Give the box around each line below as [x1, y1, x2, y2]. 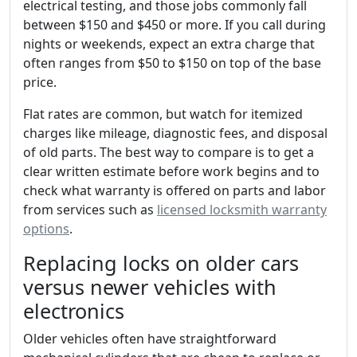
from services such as [23, 200, 157, 218]
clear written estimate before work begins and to [23, 162, 320, 180]
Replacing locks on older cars [23, 249, 299, 277]
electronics [23, 296, 124, 324]
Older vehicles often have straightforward [23, 329, 277, 347]
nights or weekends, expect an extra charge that [23, 34, 315, 53]
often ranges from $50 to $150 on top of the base [23, 53, 321, 72]
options [23, 219, 69, 237]
